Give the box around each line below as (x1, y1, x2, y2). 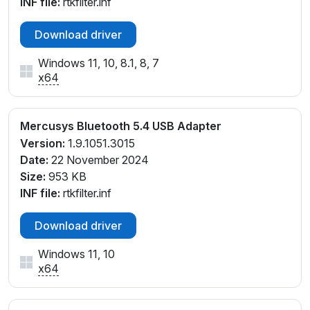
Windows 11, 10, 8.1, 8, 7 (38, 56, 159, 71)
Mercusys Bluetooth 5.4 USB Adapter (20, 119, 221, 134)
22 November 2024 (48, 152, 149, 167)
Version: (20, 136, 65, 150)
